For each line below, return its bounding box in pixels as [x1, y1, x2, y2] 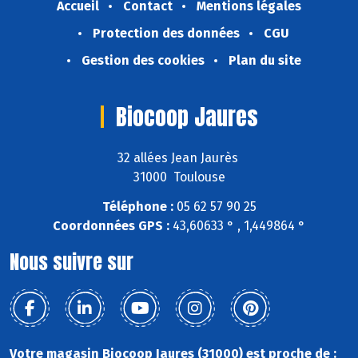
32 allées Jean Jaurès [117, 149, 241, 165]
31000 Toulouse [133, 169, 225, 185]
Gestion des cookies [81, 53, 205, 69]
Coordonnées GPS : [53, 217, 169, 233]
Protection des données [93, 26, 240, 42]
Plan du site [228, 53, 301, 69]
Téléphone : [101, 198, 173, 214]
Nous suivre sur [10, 247, 133, 276]
